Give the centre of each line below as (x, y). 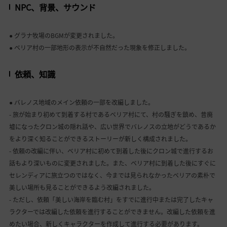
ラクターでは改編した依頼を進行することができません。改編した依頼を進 (112, 212)
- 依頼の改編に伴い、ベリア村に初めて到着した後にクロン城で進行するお (111, 151)
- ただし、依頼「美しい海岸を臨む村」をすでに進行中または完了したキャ (111, 199)
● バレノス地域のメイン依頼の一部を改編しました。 (81, 102)
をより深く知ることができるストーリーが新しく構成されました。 (100, 139)
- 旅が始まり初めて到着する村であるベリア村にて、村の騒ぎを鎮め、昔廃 (111, 114)
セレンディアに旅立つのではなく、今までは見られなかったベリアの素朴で (112, 175)
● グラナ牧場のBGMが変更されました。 (64, 35)
